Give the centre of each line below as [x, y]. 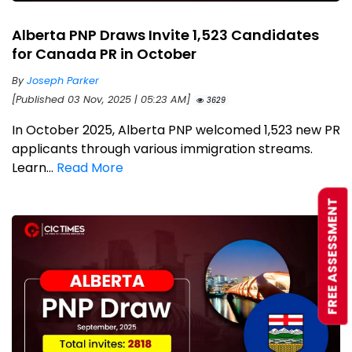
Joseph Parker [63, 80]
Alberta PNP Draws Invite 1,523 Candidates [165, 35]
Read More [90, 167]
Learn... [34, 167]
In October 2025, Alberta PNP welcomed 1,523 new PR [176, 130]
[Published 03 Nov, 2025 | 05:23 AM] [103, 99]
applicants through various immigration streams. [162, 148]
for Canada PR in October [104, 53]
